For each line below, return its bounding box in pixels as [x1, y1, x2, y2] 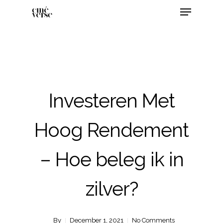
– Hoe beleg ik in [39, 148, 184, 171]
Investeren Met [48, 89, 175, 112]
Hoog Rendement [34, 118, 189, 141]
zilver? [85, 177, 138, 200]
